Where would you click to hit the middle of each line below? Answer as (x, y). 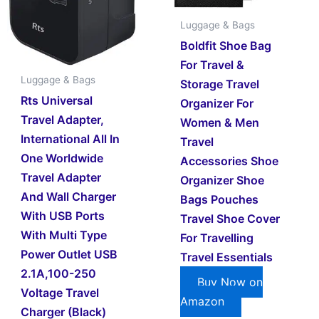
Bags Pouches (220, 199)
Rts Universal (57, 101)
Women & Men (220, 122)
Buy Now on (230, 282)
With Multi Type (64, 235)
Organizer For (217, 103)
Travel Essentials (227, 257)
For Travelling (217, 238)
